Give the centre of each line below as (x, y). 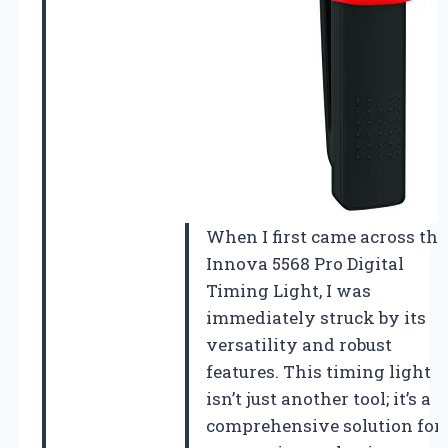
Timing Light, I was (288, 290)
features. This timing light (318, 371)
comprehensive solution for (324, 425)
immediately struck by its (316, 317)
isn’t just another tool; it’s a (318, 398)
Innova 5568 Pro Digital (305, 263)
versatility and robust (299, 344)
